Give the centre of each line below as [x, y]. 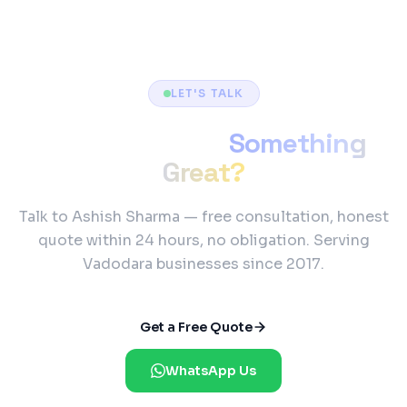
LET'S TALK [207, 93]
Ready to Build [132, 143]
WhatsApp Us [211, 370]
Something [297, 143]
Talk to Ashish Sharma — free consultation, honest [203, 216]
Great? [203, 172]
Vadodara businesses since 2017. [203, 263]
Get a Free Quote [196, 327]
